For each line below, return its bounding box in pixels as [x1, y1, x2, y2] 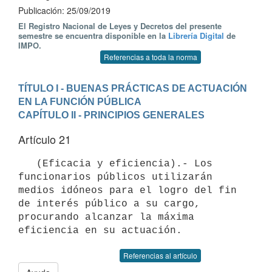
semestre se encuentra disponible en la [18, 30, 168, 41]
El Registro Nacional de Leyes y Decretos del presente [18, 20, 222, 32]
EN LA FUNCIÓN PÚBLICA [18, 96, 141, 107]
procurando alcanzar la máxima [18, 211, 194, 223]
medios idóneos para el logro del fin [18, 185, 237, 196]
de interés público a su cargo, [18, 198, 200, 209]
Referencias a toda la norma [104, 52, 197, 62]
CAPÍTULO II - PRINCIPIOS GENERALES [18, 109, 205, 120]
